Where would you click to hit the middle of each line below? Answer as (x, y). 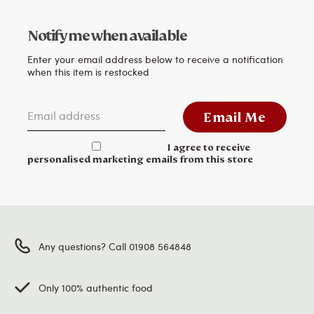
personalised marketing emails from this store (140, 159)
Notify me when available (107, 35)
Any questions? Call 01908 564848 (115, 246)
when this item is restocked (88, 71)
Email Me (235, 118)
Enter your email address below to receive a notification (155, 59)
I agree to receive (209, 147)
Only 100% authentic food (96, 288)
